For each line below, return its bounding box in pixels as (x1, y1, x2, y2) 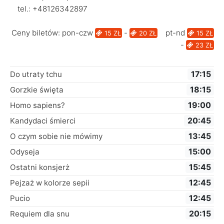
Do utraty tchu (10, 69, 62, 79)
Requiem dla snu (10, 208, 69, 218)
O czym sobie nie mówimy (10, 131, 102, 141)
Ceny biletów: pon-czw (11, 27, 95, 37)
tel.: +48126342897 (17, 3, 87, 13)
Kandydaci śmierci (10, 115, 75, 125)
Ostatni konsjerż (10, 162, 69, 172)
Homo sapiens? (10, 100, 65, 110)
